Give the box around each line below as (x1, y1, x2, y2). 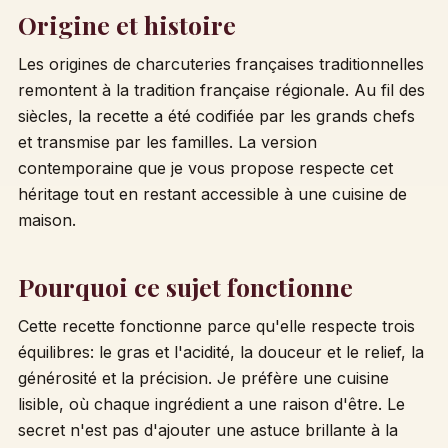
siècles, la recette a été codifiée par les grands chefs (17, 105, 415, 126)
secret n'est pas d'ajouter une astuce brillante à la (17, 419, 398, 440)
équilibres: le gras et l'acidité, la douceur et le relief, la (17, 341, 424, 362)
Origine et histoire (17, 7, 236, 41)
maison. (17, 209, 76, 230)
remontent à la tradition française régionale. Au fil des (17, 79, 425, 100)
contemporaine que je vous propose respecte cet (17, 157, 393, 178)
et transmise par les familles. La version (17, 131, 317, 152)
